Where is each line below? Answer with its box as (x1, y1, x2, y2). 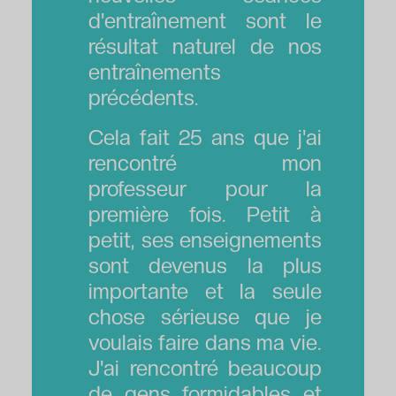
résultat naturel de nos (88, 33, 323, 59)
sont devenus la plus (88, 252, 323, 278)
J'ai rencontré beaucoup (88, 354, 323, 381)
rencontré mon (88, 149, 323, 176)
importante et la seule (88, 278, 323, 304)
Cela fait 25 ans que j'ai (88, 124, 323, 150)
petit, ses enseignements (88, 226, 323, 253)
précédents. (88, 84, 199, 110)
